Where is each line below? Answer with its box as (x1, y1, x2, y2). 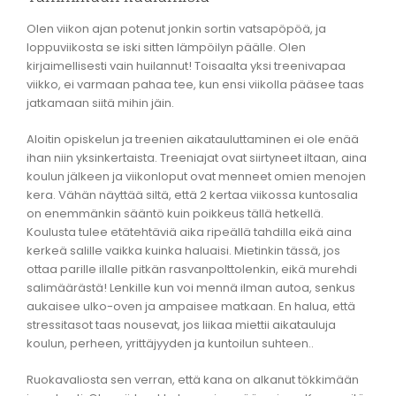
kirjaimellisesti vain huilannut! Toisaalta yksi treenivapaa (27, 57, 346, 74)
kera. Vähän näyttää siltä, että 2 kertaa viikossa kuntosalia (27, 186, 358, 203)
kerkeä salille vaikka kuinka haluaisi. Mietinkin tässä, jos (27, 241, 340, 259)
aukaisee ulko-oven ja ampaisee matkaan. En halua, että (27, 297, 355, 315)
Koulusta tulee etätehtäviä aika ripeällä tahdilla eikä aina (27, 223, 352, 240)
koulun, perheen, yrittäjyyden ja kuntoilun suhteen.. (27, 334, 314, 352)
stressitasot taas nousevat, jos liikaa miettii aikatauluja (27, 316, 336, 333)
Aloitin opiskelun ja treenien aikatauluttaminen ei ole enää (27, 130, 359, 148)
